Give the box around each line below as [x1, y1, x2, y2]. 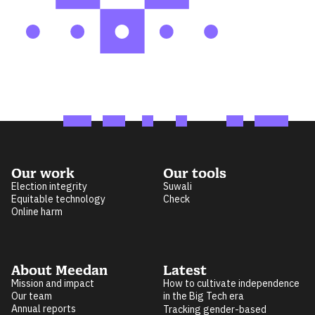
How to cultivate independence [163, 277, 300, 290]
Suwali [163, 180, 192, 193]
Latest [163, 262, 207, 278]
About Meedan [11, 262, 108, 278]
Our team [11, 290, 52, 303]
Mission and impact [11, 277, 94, 290]
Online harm [11, 205, 63, 219]
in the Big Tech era [163, 290, 244, 303]
